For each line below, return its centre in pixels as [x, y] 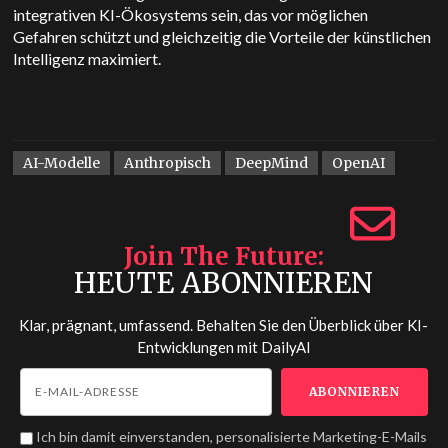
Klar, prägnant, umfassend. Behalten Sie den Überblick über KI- [224, 325]
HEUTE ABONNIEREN [224, 283]
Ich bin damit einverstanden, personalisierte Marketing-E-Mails [232, 436]
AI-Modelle [62, 163]
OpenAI [359, 163]
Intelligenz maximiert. [87, 58]
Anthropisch [168, 163]
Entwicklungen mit [198, 347]
